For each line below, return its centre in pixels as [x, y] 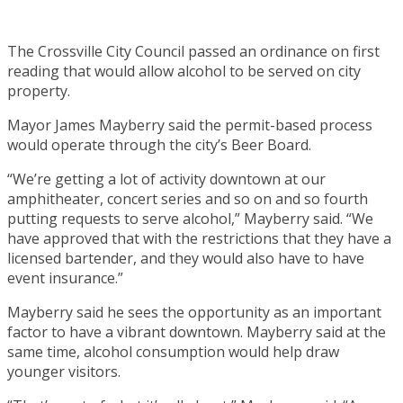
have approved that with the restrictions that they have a [199, 238]
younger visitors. [64, 371]
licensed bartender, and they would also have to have [186, 258]
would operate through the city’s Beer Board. [159, 144]
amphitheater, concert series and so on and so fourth [188, 198]
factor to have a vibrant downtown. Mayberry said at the [197, 331]
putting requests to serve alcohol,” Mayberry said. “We [190, 218]
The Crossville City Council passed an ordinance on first [193, 51]
